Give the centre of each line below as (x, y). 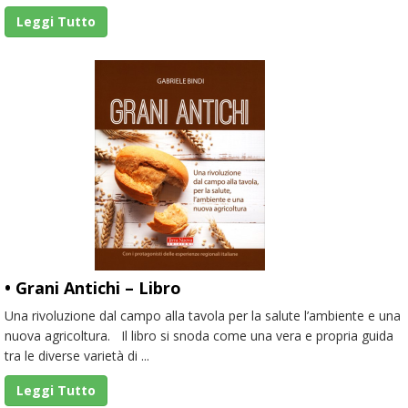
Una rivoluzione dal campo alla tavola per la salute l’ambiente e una (203, 315)
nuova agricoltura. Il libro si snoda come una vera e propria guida (199, 335)
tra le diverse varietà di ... (77, 355)
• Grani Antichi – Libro (93, 287)
